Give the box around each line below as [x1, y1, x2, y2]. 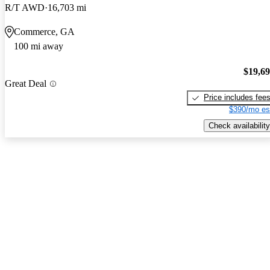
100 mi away [14, 40, 63, 51]
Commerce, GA [14, 26, 75, 37]
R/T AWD [5, 2, 45, 13]
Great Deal [5, 78, 46, 89]
